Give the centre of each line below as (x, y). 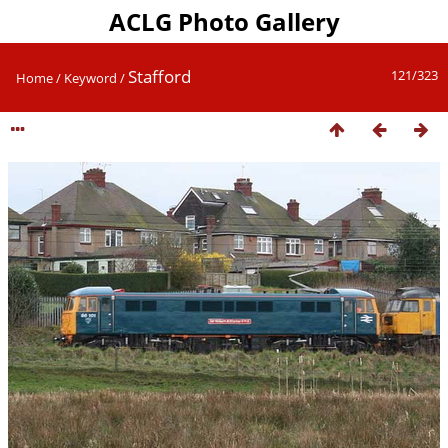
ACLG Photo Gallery (224, 21)
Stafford (159, 76)
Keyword (90, 78)
